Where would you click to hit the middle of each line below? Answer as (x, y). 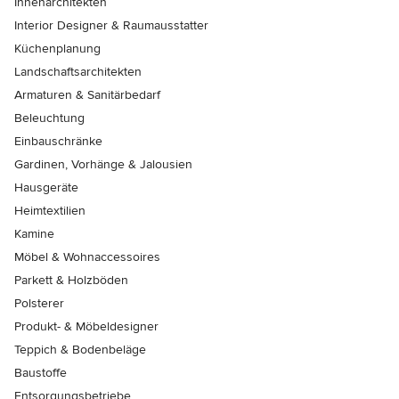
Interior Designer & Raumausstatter (111, 26)
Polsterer (39, 304)
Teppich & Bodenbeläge (80, 350)
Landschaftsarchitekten (78, 72)
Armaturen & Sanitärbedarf (87, 95)
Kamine (34, 234)
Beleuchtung (49, 118)
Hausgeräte (46, 188)
